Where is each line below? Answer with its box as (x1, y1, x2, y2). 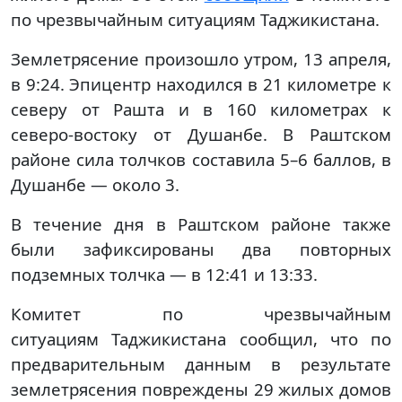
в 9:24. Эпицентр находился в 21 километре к (11, 73, 391, 96)
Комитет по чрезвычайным (11, 302, 391, 326)
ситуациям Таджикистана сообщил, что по (11, 328, 391, 351)
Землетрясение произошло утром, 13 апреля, (11, 48, 391, 71)
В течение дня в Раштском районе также (11, 213, 391, 236)
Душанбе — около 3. (11, 173, 179, 197)
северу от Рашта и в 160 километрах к (11, 98, 391, 121)
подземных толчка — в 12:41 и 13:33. (11, 263, 318, 286)
